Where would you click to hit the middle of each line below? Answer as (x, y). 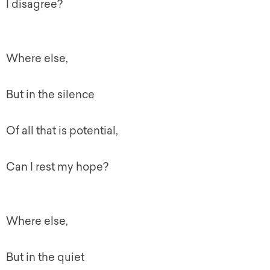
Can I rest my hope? (57, 167)
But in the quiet (45, 257)
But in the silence (50, 95)
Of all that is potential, (62, 131)
